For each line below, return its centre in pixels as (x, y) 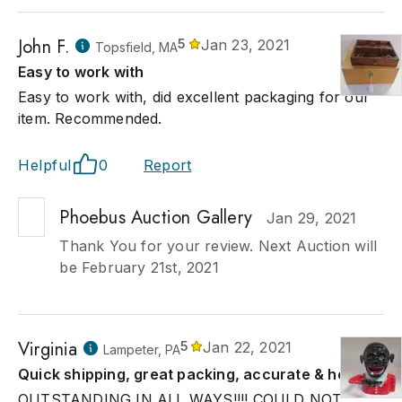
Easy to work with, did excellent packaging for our (194, 97)
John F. (44, 47)
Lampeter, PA (141, 350)
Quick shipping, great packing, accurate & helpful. (200, 374)
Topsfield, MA (137, 47)
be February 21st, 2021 (139, 267)
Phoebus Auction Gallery (156, 218)
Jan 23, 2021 (245, 45)
